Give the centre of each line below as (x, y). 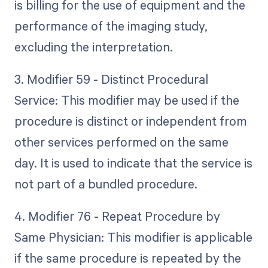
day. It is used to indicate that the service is (133, 163)
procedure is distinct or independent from (130, 121)
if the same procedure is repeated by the (127, 258)
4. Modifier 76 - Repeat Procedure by (117, 216)
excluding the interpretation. (93, 46)
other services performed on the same (121, 142)
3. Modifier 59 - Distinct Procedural (111, 79)
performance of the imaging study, (111, 25)
